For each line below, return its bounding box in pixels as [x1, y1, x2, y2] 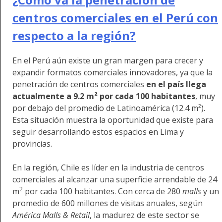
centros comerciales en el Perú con [12, 9, 218, 26]
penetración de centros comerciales [12, 79, 146, 90]
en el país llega [146, 79, 206, 90]
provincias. [12, 138, 54, 150]
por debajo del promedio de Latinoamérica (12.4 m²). [12, 103, 205, 114]
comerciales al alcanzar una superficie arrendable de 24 [12, 174, 217, 185]
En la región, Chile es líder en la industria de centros [12, 162, 204, 173]
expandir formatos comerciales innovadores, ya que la [12, 67, 213, 78]
